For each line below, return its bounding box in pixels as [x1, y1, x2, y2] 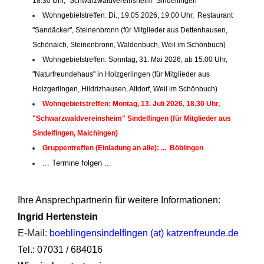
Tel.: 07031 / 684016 [18, 244, 103, 255]
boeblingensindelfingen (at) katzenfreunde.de [49, 227, 239, 238]
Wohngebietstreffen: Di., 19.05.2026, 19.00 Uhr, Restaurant [42, 11, 233, 19]
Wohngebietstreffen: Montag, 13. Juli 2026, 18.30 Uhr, [42, 99, 220, 108]
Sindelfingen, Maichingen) [32, 128, 118, 137]
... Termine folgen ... [42, 158, 111, 167]
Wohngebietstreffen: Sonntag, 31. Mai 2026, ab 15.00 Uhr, [42, 55, 229, 64]
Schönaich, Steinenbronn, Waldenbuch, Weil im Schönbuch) [32, 40, 226, 49]
